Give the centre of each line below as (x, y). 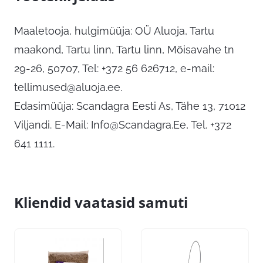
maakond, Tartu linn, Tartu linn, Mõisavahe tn (124, 50)
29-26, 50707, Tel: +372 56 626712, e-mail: (114, 69)
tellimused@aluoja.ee (67, 87)
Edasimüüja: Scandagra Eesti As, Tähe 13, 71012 (130, 106)
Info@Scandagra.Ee (139, 125)
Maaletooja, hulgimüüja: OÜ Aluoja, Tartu (114, 31)
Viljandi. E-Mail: (53, 125)
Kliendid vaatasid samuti (101, 203)
